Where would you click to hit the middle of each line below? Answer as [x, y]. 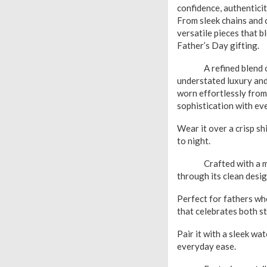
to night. [194, 141]
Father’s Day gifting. [218, 45]
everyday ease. [207, 246]
